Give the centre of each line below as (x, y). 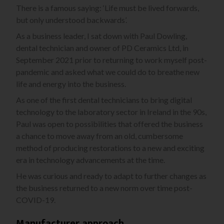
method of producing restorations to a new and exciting (110, 148)
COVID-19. (36, 200)
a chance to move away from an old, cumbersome (99, 136)
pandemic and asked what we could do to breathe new (108, 72)
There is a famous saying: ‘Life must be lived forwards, (107, 8)
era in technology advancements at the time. (90, 160)
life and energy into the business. (71, 84)
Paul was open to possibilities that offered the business (109, 124)
